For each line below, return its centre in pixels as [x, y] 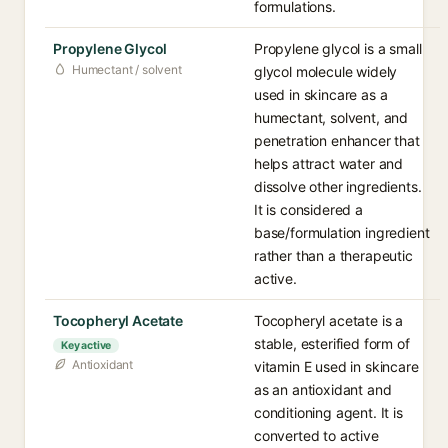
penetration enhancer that [337, 140]
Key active [86, 345]
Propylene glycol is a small [338, 48]
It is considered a [308, 209]
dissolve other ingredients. [338, 186]
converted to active [316, 435]
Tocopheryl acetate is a [329, 320]
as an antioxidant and [323, 389]
